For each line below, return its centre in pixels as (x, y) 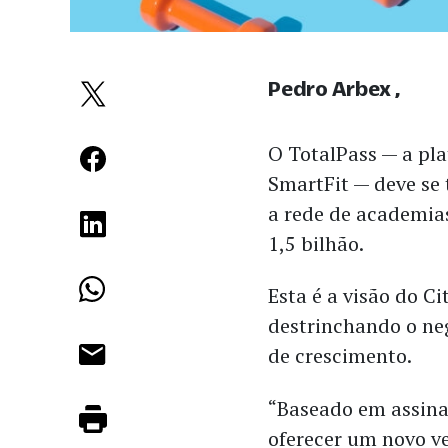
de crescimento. (340, 356)
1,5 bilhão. (316, 243)
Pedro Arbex (330, 88)
